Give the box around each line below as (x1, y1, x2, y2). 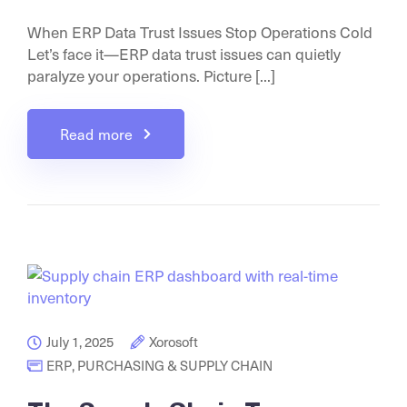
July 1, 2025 (46, 332, 114, 351)
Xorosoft (149, 332, 198, 351)
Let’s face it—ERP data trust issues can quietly (27, 42, 341, 65)
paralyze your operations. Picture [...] (27, 64, 275, 86)
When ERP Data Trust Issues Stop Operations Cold (27, 20, 372, 43)
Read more (60, 124, 134, 144)
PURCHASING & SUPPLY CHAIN (77, 355, 273, 374)
